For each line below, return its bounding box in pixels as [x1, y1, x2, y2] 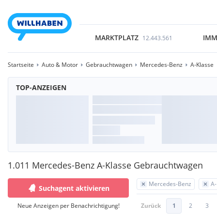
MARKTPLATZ [94, 33, 139, 42]
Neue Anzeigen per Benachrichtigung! [17, 201, 120, 210]
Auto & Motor [42, 61, 78, 69]
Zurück [141, 201, 161, 210]
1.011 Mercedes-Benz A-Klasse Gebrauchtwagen [8, 159, 203, 171]
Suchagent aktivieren [39, 183, 109, 193]
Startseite [8, 61, 34, 69]
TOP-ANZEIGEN [16, 83, 66, 92]
